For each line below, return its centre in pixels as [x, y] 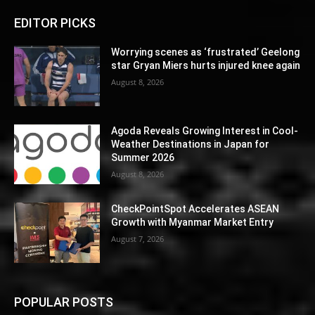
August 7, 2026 [138, 239]
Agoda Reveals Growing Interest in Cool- [205, 130]
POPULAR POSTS [64, 302]
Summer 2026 [143, 157]
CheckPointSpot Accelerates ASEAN [195, 209]
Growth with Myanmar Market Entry [193, 223]
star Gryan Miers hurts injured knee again [206, 66]
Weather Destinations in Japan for [191, 144]
